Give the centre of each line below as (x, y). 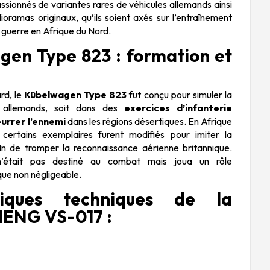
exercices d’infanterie (178, 108)
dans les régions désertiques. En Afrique (149, 121)
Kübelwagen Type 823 (76, 94)
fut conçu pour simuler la (180, 94)
